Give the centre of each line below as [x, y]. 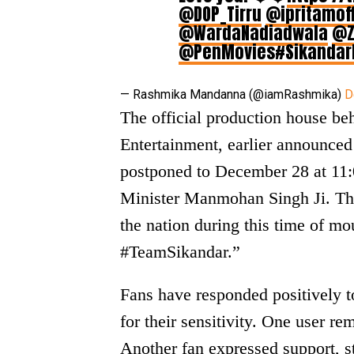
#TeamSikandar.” [180, 252]
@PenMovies [227, 52]
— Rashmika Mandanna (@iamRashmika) [232, 95]
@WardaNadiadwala [253, 33]
